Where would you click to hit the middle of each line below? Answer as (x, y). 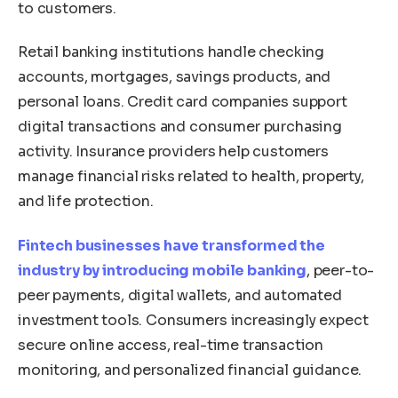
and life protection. (86, 202)
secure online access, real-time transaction (171, 345)
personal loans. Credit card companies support (183, 102)
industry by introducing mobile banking (162, 270)
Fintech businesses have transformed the (171, 245)
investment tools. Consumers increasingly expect (193, 320)
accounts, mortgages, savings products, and (175, 77)
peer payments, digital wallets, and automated (180, 295)
